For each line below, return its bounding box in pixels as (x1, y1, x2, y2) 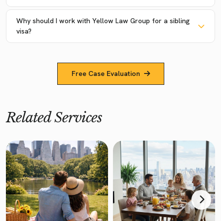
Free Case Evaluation (71, 69, 140, 78)
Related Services (6, 109, 102, 126)
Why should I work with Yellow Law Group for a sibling (16, 16, 190, 25)
